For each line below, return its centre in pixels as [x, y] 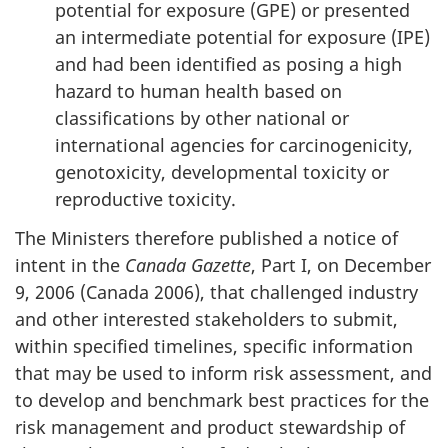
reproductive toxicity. [145, 199]
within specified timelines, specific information [214, 345]
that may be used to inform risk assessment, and [223, 372]
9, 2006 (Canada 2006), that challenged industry [216, 291]
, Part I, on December [341, 264]
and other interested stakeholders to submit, [206, 318]
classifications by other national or [202, 118]
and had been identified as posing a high [228, 64]
